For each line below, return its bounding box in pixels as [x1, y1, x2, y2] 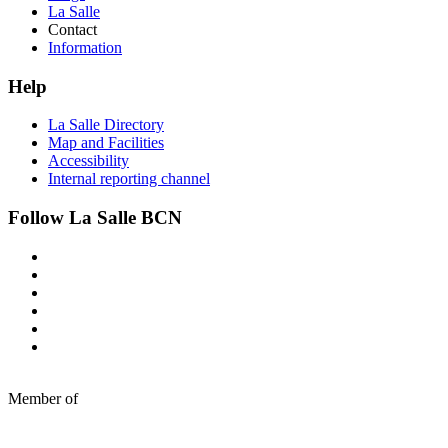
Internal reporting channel [48, 170, 210, 188]
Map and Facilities [48, 134, 164, 152]
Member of [8, 389, 78, 407]
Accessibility [48, 152, 129, 170]
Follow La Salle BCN [8, 207, 182, 229]
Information [48, 39, 122, 57]
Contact [48, 21, 97, 39]
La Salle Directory [48, 116, 164, 134]
